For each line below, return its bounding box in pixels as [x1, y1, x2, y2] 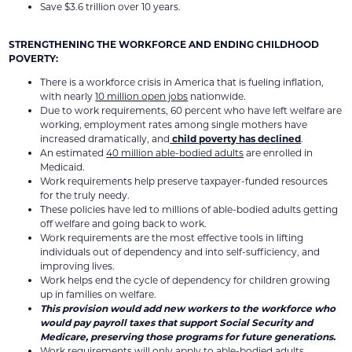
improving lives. [40, 259, 115, 273]
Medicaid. [40, 160, 88, 174]
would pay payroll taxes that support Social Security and [40, 316, 313, 329]
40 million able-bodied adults [106, 146, 244, 159]
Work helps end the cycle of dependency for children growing [40, 273, 331, 287]
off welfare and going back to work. [40, 217, 207, 230]
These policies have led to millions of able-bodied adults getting [40, 203, 339, 216]
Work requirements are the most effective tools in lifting [40, 231, 304, 244]
